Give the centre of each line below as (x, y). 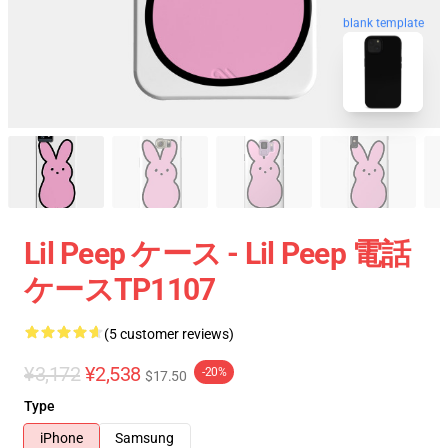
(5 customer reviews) (169, 334)
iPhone (61, 438)
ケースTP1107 (120, 289)
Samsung (144, 438)
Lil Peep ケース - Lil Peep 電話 (217, 253)
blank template (383, 20)
